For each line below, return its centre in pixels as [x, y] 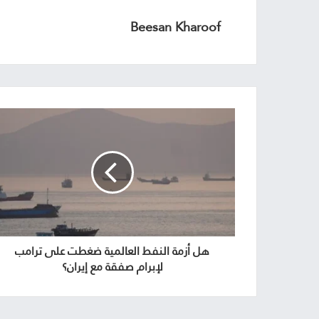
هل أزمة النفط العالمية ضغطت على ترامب [112, 251]
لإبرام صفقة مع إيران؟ [112, 267]
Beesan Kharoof [176, 27]
